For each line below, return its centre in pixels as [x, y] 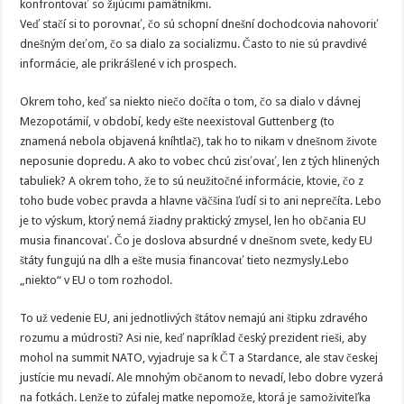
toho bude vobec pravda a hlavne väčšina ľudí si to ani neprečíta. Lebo [201, 201]
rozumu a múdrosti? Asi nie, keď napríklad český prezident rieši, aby [193, 338]
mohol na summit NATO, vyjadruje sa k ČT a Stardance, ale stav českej [199, 358]
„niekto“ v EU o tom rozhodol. [96, 280]
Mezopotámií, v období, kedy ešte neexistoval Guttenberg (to [178, 121]
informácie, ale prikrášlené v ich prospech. [129, 64]
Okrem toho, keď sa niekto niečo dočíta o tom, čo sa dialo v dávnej [191, 101]
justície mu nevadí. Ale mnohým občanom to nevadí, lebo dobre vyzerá [202, 377]
